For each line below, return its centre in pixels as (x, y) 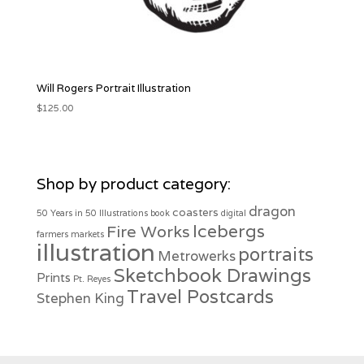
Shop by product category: (133, 184)
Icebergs (228, 231)
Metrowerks (196, 256)
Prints (53, 278)
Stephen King (80, 299)
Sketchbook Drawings (212, 275)
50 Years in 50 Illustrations (92, 213)
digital (233, 213)
